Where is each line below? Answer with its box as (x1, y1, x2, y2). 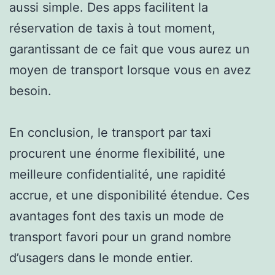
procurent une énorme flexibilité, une (9, 145, 225, 161)
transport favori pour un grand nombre (9, 229, 231, 244)
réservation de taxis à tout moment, (9, 20, 215, 36)
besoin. (9, 83, 52, 98)
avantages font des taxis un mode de (9, 208, 224, 223)
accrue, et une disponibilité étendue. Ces (9, 187, 249, 203)
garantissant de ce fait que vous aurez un (9, 41, 250, 56)
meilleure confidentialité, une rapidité (9, 166, 226, 182)
